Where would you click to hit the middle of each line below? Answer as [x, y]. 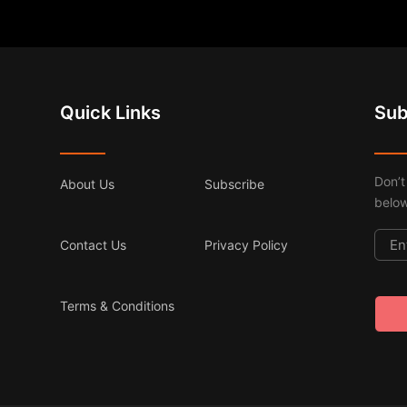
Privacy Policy [247, 245]
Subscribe [235, 184]
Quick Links [111, 113]
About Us [88, 184]
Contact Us [94, 245]
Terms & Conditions [118, 306]
